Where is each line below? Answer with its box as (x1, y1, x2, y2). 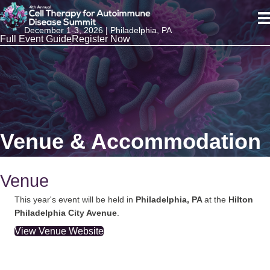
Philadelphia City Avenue (14, 208, 117, 218)
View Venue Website (14, 226, 104, 236)
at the (204, 195, 228, 204)
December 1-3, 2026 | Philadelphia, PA (24, 25, 172, 36)
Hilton (228, 195, 253, 204)
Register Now (72, 34, 130, 45)
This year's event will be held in (14, 195, 133, 204)
